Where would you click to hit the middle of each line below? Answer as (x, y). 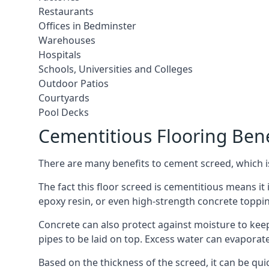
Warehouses (67, 40)
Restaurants (66, 11)
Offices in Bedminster (87, 26)
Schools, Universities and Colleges (116, 69)
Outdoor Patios (74, 83)
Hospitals (60, 55)
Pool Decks (64, 112)
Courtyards (64, 98)
